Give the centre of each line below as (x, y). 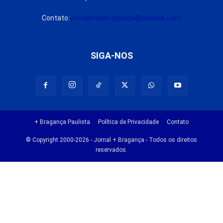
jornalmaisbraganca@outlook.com (126, 18)
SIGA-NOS (111, 56)
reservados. (111, 150)
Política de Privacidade (128, 122)
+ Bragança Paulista (62, 122)
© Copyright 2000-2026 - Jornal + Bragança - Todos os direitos (111, 140)
